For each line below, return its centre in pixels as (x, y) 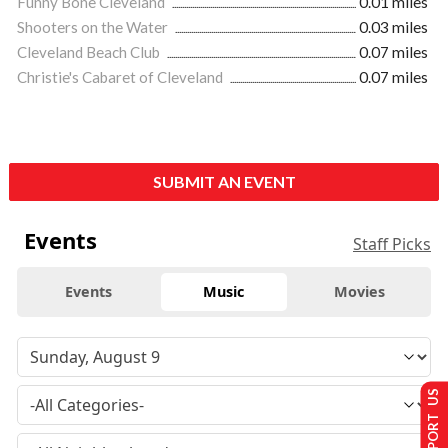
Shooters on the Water (94, 27)
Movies (359, 291)
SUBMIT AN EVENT (224, 181)
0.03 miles (393, 27)
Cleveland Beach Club (90, 52)
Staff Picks (392, 244)
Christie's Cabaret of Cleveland (121, 77)
